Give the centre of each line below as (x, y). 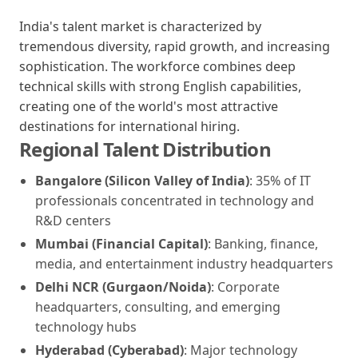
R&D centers (73, 220)
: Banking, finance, (263, 243)
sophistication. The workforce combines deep (157, 66)
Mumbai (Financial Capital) (121, 243)
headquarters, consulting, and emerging (158, 306)
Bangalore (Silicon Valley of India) (142, 180)
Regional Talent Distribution (145, 149)
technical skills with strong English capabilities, (160, 86)
